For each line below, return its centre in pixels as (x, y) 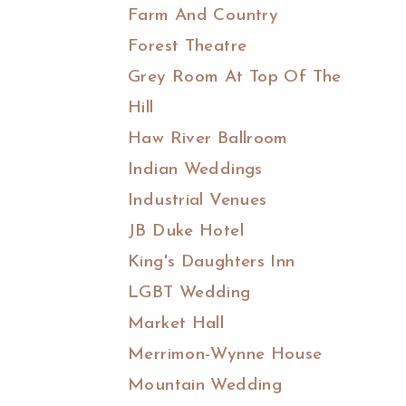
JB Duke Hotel (186, 232)
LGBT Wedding (189, 294)
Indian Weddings (195, 170)
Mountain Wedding (205, 386)
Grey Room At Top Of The (235, 78)
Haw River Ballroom (208, 140)
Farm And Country (203, 16)
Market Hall (176, 324)
